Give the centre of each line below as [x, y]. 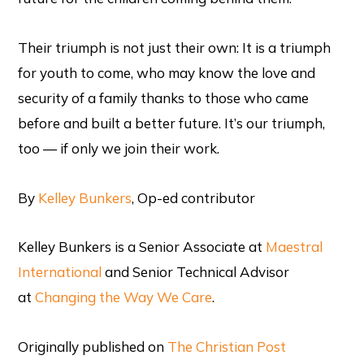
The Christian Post [227, 347]
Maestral [295, 247]
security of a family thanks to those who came [164, 97]
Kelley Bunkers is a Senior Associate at [142, 247]
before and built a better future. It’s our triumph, [172, 123]
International [60, 272]
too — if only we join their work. [119, 148]
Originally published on [93, 347]
